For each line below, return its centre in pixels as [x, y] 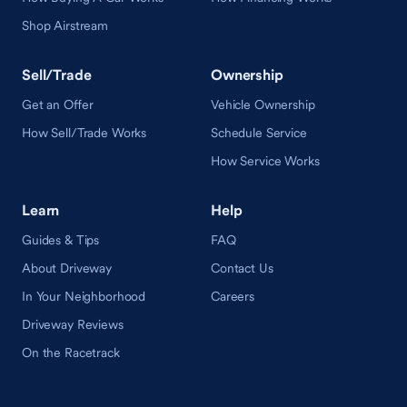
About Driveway [67, 268]
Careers [233, 297]
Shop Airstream [65, 26]
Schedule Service [258, 133]
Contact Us [242, 268]
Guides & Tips [61, 240]
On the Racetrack [71, 353]
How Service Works [265, 161]
